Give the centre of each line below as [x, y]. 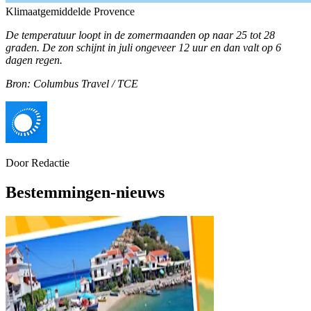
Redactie [50, 162]
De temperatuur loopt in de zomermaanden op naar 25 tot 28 [140, 35]
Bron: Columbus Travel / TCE [72, 83]
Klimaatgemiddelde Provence [70, 11]
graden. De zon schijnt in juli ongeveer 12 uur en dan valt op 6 [143, 47]
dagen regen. [34, 60]
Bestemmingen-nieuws [85, 192]
